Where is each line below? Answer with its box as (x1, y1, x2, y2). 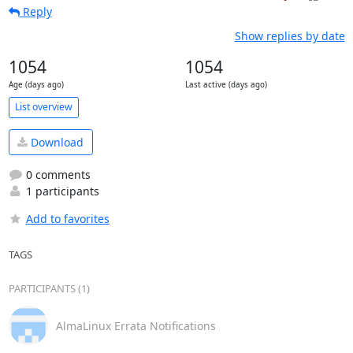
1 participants (22, 184, 99, 199)
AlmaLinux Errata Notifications (55, 318, 216, 333)
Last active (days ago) (184, 79, 267, 90)
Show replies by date (234, 28, 345, 43)
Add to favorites (25, 211, 110, 226)
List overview (14, 100, 72, 113)
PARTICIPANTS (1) (8, 281, 90, 295)
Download (28, 134, 84, 150)
